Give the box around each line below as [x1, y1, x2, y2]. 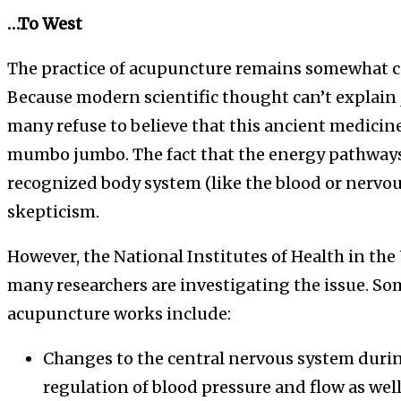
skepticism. [7, 200, 99, 222]
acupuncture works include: [7, 303, 231, 324]
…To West [7, 13, 82, 34]
